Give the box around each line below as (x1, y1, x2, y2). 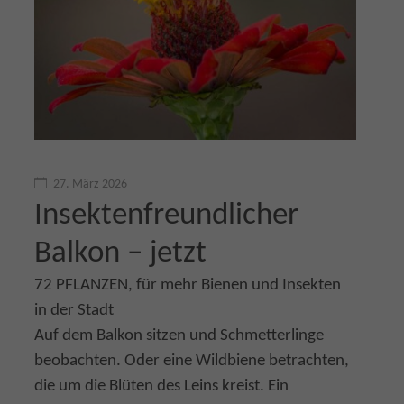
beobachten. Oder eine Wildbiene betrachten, (34, 353, 349, 370)
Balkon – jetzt (34, 238, 207, 270)
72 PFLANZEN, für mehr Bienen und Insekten (34, 277, 341, 294)
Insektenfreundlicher (34, 200, 298, 232)
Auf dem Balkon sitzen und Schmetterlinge (34, 327, 324, 344)
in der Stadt (34, 302, 114, 319)
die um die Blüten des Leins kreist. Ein (34, 378, 289, 395)
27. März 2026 (53, 178, 127, 191)
